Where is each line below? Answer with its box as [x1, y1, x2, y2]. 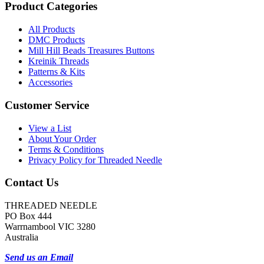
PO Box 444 [5, 210, 52, 221]
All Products [28, 24, 75, 35]
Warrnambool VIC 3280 [5, 221, 95, 232]
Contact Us [5, 176, 58, 189]
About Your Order [28, 133, 96, 144]
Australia [5, 232, 38, 242]
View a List [28, 123, 71, 133]
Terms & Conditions [28, 144, 104, 154]
